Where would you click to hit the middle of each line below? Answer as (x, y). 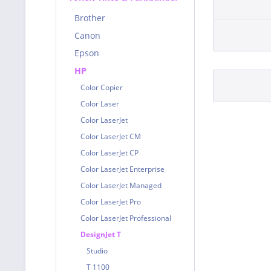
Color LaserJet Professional (126, 218)
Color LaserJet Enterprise (122, 169)
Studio (97, 251)
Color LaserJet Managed (121, 185)
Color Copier (102, 87)
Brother (90, 18)
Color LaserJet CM (111, 136)
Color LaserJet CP (109, 153)
